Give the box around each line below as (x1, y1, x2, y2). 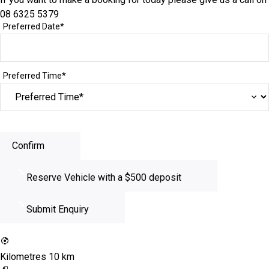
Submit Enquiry (24, 204, 89, 215)
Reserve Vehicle (26, 172, 98, 183)
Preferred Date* (3, 22, 64, 31)
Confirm (12, 140, 44, 151)
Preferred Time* (3, 71, 66, 80)
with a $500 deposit (98, 172, 181, 183)
